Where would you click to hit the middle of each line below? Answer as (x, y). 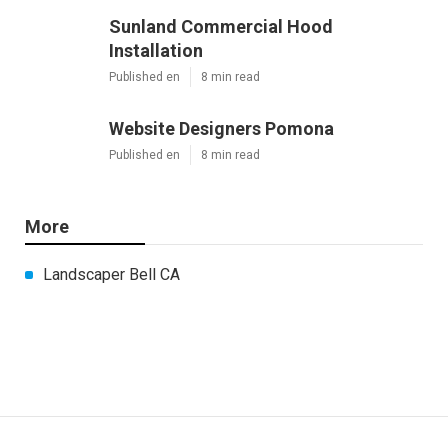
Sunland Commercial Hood (221, 26)
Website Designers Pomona (222, 128)
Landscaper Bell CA (112, 274)
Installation (156, 50)
